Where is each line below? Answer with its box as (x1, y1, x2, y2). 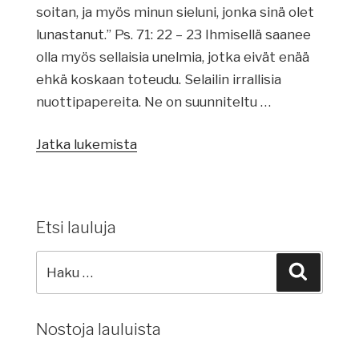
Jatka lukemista (35, 135, 137, 152)
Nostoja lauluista (35, 319, 161, 340)
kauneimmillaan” (136, 158, 241, 175)
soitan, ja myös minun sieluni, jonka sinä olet (35, 3, 314, 20)
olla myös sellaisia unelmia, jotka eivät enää (35, 48, 309, 65)
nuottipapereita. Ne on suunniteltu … (35, 93, 271, 110)
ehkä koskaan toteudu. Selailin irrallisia (35, 71, 281, 87)
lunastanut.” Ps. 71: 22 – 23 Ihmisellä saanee (35, 26, 311, 42)
